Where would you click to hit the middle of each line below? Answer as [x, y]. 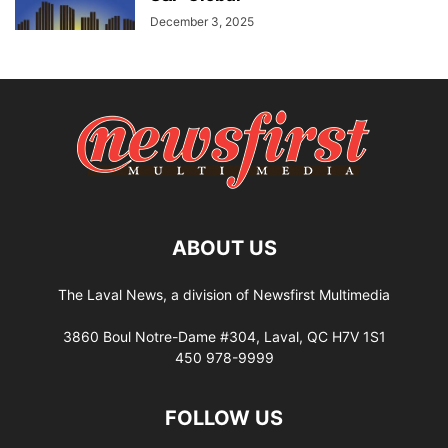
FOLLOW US [224, 418]
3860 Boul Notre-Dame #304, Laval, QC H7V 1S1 [224, 336]
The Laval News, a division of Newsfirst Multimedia [224, 294]
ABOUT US [224, 248]
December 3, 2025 [202, 21]
